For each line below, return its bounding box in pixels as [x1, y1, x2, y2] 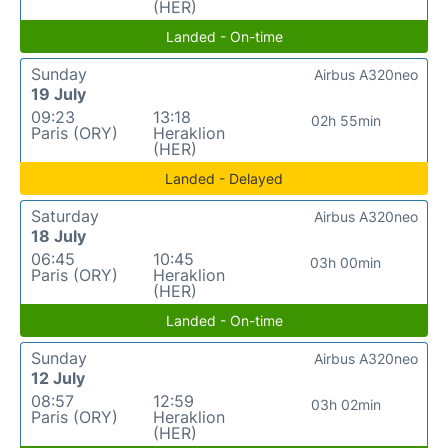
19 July [31, 83, 86, 104]
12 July [31, 367, 85, 388]
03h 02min [310, 395, 381, 413]
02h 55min [310, 111, 381, 129]
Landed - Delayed [165, 169, 283, 187]
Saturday [31, 205, 99, 226]
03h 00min [310, 253, 382, 271]
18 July [31, 225, 86, 246]
